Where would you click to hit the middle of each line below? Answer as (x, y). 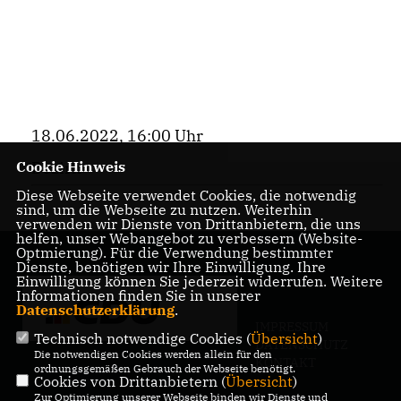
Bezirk (56, 168)
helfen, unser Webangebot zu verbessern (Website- (189, 238)
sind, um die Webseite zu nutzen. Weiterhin (163, 209)
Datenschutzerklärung (95, 310)
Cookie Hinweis (70, 166)
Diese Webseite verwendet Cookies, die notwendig (186, 195)
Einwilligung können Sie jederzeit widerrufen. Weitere (199, 281)
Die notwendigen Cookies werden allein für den (153, 354)
